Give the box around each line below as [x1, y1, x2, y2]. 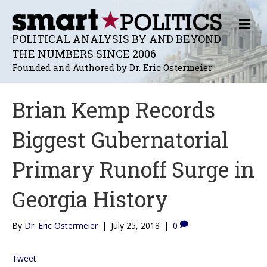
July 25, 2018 [111, 219, 160, 231]
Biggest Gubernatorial [12, 125, 228, 154]
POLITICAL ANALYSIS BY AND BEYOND [12, 31, 221, 46]
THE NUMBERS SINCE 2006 [12, 46, 156, 61]
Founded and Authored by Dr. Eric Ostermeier [12, 61, 212, 73]
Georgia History [12, 184, 168, 213]
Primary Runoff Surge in [12, 154, 254, 184]
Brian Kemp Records [12, 95, 215, 124]
